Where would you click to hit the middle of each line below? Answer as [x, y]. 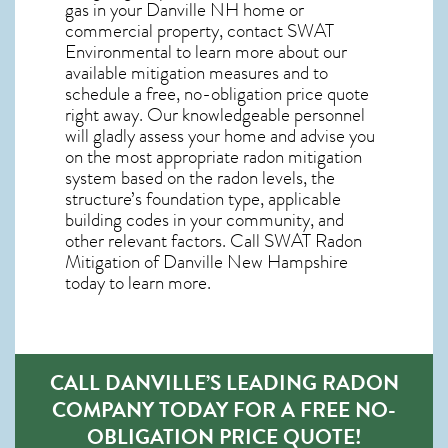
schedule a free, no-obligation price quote [217, 93]
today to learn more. [138, 282]
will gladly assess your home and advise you [220, 135]
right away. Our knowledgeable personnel [215, 114]
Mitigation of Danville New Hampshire [206, 261]
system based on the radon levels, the [200, 177]
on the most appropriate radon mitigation [213, 156]
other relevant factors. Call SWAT [190, 240]
